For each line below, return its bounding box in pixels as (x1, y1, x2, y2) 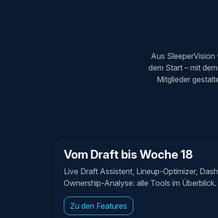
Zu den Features (70, 201, 127, 211)
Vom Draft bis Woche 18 (64, 147, 193, 162)
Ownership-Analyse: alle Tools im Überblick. (64, 178, 217, 188)
